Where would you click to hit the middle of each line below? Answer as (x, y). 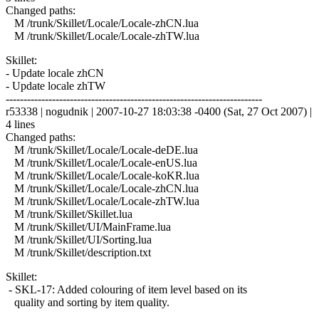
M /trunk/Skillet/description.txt (78, 252)
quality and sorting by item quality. (88, 302)
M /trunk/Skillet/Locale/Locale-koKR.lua (103, 175)
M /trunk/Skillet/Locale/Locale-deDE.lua (102, 150)
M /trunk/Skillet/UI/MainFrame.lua (88, 226)
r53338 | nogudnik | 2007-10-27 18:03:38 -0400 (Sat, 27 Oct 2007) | (159, 111)
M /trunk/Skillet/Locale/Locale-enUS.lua (101, 162)
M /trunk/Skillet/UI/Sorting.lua (79, 239)
